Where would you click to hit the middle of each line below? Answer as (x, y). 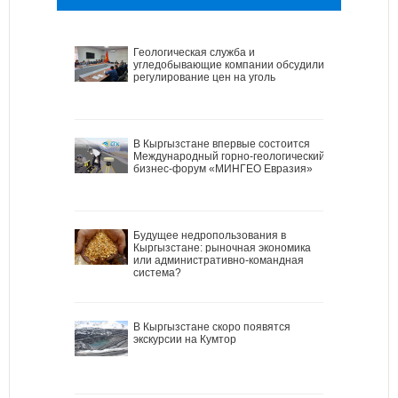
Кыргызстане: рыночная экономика (222, 247)
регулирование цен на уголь (204, 77)
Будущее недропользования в (210, 235)
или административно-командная (219, 260)
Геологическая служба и (194, 52)
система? (157, 272)
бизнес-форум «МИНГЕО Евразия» (223, 168)
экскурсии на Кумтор (185, 339)
